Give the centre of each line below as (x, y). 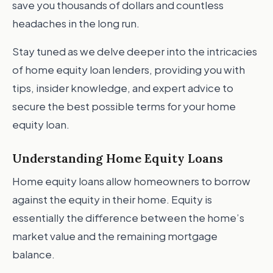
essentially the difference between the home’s (128, 218)
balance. (34, 254)
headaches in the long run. (76, 23)
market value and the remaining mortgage (115, 236)
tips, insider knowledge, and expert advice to (123, 88)
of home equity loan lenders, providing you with (129, 69)
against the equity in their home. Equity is (112, 199)
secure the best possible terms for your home (124, 106)
